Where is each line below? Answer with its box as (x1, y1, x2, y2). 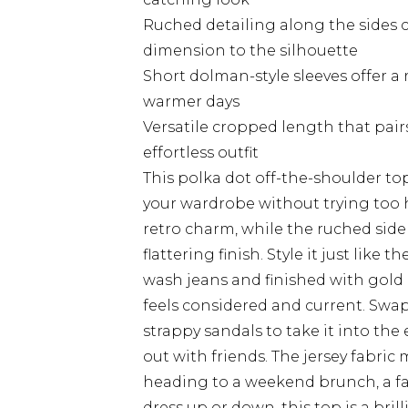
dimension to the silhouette (143, 42, 358, 59)
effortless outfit (143, 144, 259, 161)
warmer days (143, 93, 240, 110)
